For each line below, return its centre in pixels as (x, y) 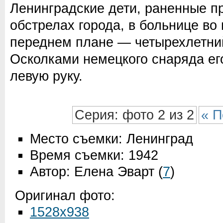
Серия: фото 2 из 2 (134, 115)
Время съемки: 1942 (94, 155)
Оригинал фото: (65, 196)
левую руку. (46, 76)
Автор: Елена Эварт (92, 172)
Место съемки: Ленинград (111, 139)
